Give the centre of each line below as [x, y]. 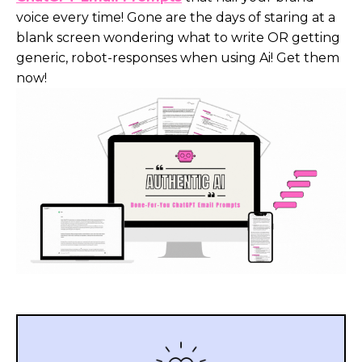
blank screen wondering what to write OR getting [178, 38]
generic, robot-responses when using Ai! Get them [178, 58]
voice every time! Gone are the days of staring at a [176, 18]
